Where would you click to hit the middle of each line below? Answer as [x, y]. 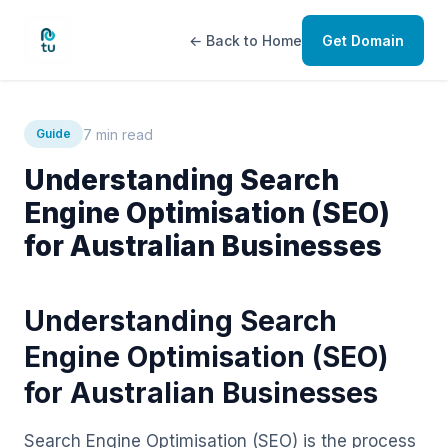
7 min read [118, 134]
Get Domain [363, 40]
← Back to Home [245, 40]
